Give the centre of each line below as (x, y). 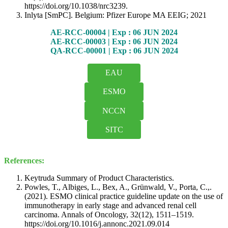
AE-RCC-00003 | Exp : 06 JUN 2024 (114, 41)
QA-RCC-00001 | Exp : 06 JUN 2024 (114, 50)
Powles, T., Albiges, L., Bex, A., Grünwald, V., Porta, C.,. (118, 187)
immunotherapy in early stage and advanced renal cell (110, 206)
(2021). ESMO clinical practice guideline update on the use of (124, 196)
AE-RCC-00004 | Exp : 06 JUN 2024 (114, 32)
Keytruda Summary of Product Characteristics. (99, 178)
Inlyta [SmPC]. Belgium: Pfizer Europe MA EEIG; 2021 (116, 15)
